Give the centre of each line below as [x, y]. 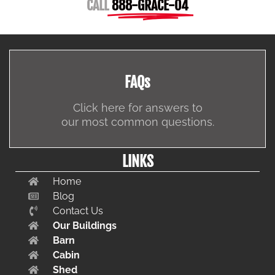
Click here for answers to [137, 107]
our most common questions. [137, 122]
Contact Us [78, 211]
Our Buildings [85, 225]
